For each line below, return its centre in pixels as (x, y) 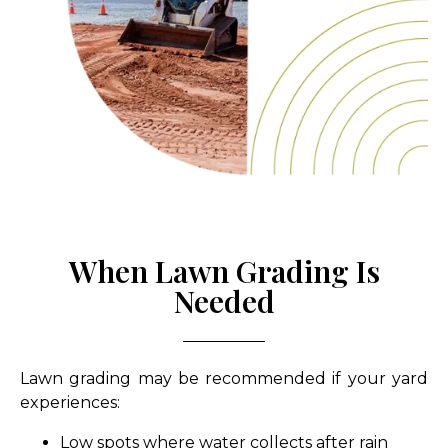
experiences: (70, 402)
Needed (224, 300)
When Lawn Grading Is (224, 270)
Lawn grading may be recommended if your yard (224, 378)
